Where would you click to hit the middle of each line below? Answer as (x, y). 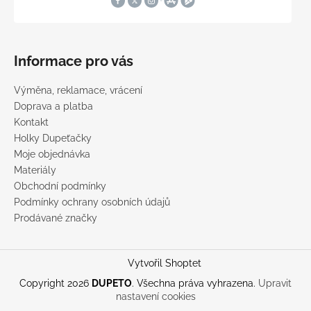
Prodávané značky (56, 218)
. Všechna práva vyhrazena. (195, 284)
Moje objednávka (52, 154)
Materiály (35, 170)
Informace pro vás (74, 61)
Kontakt (31, 122)
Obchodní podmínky (60, 186)
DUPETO (112, 284)
